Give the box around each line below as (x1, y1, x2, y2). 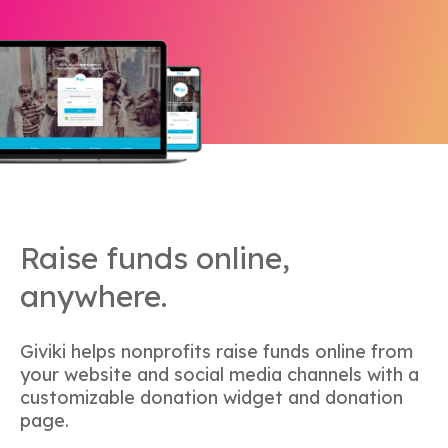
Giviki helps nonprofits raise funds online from (20, 339, 413, 363)
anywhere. (20, 277, 167, 316)
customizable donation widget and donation (20, 385, 403, 409)
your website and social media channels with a (20, 362, 419, 386)
